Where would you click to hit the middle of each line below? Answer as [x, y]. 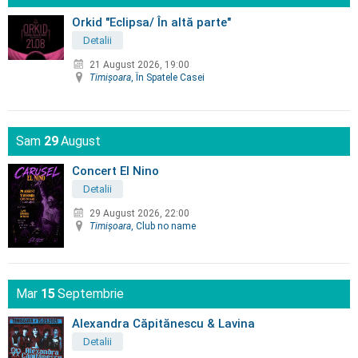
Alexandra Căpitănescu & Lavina [163, 323]
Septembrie [91, 293]
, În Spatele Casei [168, 77]
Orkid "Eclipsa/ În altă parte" [151, 22]
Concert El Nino [115, 171]
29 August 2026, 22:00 [139, 213]
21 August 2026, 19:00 [139, 64]
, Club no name [163, 226]
